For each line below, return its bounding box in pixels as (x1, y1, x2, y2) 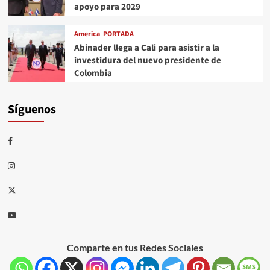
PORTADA (102, 29, 134, 40)
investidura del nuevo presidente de (74, 54, 221, 67)
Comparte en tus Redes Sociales (67, 241, 203, 253)
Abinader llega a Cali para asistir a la (74, 42, 219, 55)
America (74, 29, 100, 40)
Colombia (74, 67, 112, 80)
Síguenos (7, 101, 56, 118)
